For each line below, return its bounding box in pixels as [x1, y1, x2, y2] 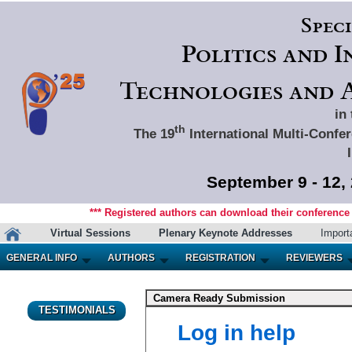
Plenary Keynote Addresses [158, 227, 292, 239]
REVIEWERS [286, 252, 343, 263]
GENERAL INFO [6, 252, 77, 263]
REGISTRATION [185, 252, 255, 263]
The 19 [133, 126, 174, 141]
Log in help [177, 321, 295, 345]
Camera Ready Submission [146, 292, 285, 304]
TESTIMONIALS [38, 304, 115, 316]
